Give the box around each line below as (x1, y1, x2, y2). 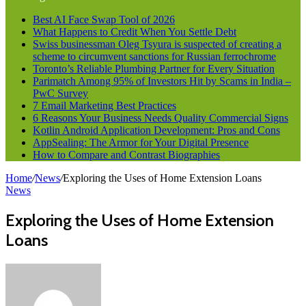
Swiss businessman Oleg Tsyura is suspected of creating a (33, 38, 281, 50)
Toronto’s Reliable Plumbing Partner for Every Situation (33, 63, 275, 74)
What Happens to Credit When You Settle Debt (33, 26, 236, 38)
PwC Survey (33, 87, 88, 99)
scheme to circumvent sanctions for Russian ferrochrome (33, 51, 276, 62)
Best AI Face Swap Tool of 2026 (33, 14, 175, 25)
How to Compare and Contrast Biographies (33, 149, 220, 161)
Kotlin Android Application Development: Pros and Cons (33, 124, 280, 136)
